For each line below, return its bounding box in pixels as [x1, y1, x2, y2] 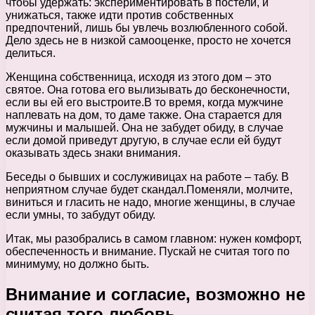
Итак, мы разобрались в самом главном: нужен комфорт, [6, 233, 302, 245]
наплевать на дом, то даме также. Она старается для [6, 109, 282, 122]
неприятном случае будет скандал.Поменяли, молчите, [6, 184, 292, 196]
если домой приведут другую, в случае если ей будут [6, 134, 281, 147]
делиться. [6, 47, 56, 60]
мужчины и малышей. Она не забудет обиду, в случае [6, 122, 283, 134]
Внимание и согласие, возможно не [6, 285, 305, 304]
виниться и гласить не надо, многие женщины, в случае [6, 196, 295, 209]
